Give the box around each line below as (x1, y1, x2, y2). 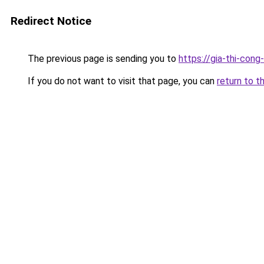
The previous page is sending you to (25, 53, 179, 64)
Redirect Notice (11, 14, 91, 28)
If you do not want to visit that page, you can (25, 75, 217, 87)
